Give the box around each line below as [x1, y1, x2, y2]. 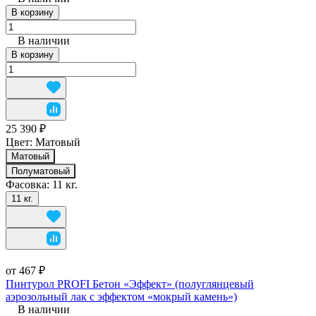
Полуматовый [11, 165, 70, 176]
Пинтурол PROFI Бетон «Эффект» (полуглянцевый [6, 277, 254, 290]
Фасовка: [6, 178, 52, 190]
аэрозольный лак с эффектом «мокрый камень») [6, 290, 237, 303]
